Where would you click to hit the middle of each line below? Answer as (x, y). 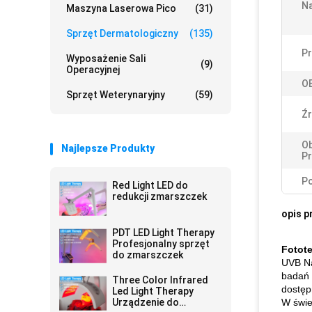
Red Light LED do (150, 185)
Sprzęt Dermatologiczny (122, 33)
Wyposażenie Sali (106, 58)
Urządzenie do (146, 302)
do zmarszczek (148, 255)
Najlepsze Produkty (108, 148)
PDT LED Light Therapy (163, 233)
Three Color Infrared (160, 280)
